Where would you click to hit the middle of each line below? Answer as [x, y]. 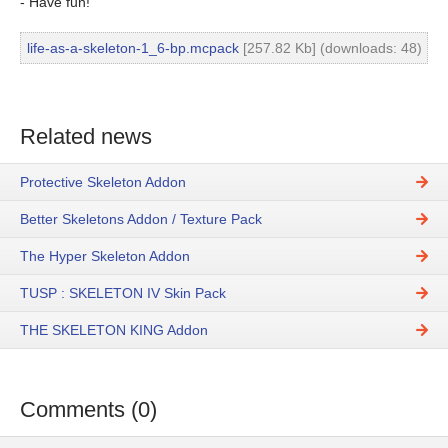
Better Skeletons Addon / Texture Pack [141, 219]
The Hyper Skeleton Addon [105, 256]
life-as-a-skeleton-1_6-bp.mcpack [132, 48]
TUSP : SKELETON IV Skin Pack [123, 293]
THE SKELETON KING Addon [114, 330]
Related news [86, 136]
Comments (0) [88, 410]
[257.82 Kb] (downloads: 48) [330, 48]
